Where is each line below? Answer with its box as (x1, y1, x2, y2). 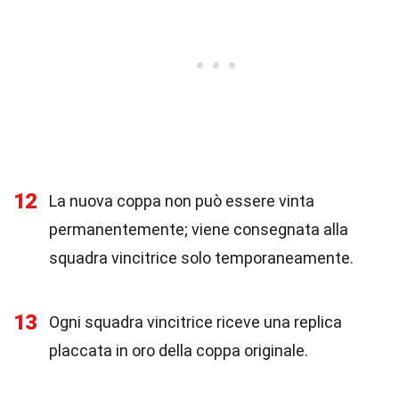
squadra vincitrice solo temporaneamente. (49, 248, 354, 267)
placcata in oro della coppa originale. (49, 341, 308, 360)
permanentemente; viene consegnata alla (49, 220, 348, 239)
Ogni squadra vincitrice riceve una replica (49, 313, 342, 331)
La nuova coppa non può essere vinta (49, 191, 314, 210)
